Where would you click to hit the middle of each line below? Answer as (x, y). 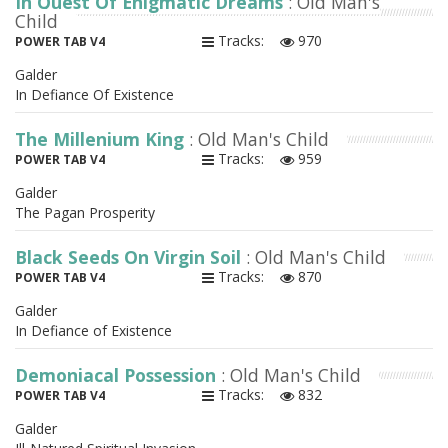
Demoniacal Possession (118, 375)
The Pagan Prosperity (85, 213)
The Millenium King (102, 139)
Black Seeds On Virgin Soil (130, 257)
